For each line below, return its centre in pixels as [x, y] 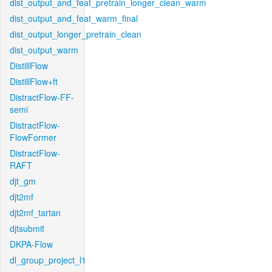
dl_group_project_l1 [48, 260]
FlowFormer [33, 137]
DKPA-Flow [31, 244]
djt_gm [23, 181]
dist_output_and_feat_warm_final [74, 18]
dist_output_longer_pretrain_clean [76, 34]
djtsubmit [27, 228]
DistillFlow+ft [34, 81]
